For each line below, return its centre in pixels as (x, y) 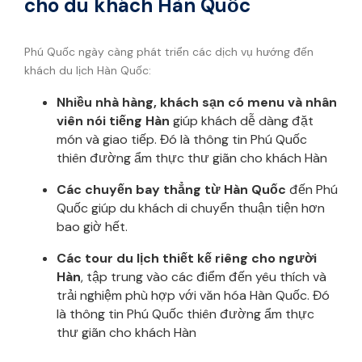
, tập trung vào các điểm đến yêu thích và (204, 276)
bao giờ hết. (92, 226)
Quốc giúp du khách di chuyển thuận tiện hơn (191, 208)
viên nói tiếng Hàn (113, 120)
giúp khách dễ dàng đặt (242, 120)
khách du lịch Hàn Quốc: (88, 70)
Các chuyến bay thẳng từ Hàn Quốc (171, 189)
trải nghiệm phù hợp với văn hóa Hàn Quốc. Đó (193, 295)
